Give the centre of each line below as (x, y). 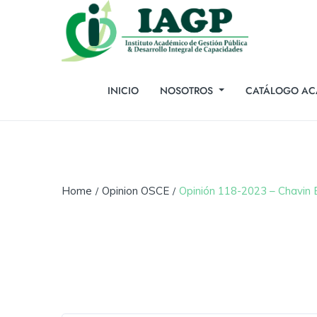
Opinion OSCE (136, 190)
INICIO (123, 90)
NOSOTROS (188, 90)
